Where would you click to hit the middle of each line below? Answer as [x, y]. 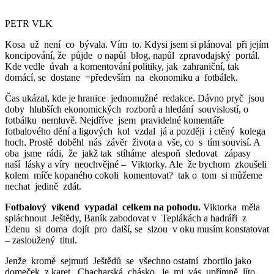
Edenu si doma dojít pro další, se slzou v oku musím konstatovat [137, 229]
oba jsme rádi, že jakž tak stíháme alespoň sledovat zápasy [129, 153]
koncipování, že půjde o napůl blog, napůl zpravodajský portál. [132, 55]
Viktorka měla [231, 207]
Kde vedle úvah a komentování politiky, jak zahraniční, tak [123, 66]
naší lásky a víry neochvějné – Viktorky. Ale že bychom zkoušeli [137, 164]
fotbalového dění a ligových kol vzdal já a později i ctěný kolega [136, 131]
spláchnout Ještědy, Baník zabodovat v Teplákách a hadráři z [126, 218]
